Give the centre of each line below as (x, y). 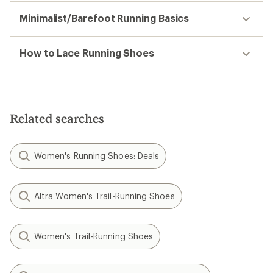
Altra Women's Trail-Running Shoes (105, 196)
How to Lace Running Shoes (87, 53)
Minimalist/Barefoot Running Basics (105, 18)
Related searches (57, 119)
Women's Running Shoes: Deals (97, 156)
